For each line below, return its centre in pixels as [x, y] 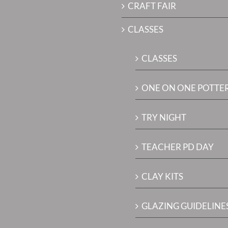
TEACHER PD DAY [178, 147]
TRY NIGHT [164, 117]
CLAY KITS [162, 176]
